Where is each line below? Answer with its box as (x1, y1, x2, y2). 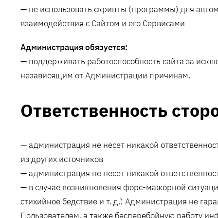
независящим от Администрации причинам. (20, 70, 190, 81)
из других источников (20, 154, 103, 165)
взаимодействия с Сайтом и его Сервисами (20, 18, 185, 29)
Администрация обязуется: (20, 42, 127, 53)
